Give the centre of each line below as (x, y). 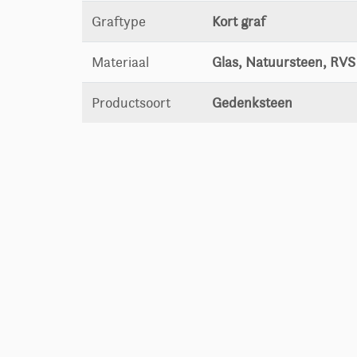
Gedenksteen (253, 103)
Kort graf (239, 22)
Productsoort (131, 103)
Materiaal (121, 63)
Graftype (119, 22)
